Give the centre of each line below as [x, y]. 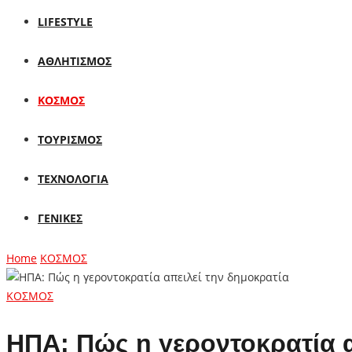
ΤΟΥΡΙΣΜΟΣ [70, 139]
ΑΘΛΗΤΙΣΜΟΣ [75, 61]
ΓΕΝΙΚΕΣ [60, 218]
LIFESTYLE [65, 22]
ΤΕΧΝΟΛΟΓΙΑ [73, 179]
